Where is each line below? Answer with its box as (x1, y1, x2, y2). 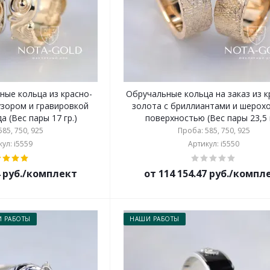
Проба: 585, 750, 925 (177, 125, 250, 136)
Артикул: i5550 (188, 139, 240, 149)
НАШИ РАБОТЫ (130, 215, 180, 223)
